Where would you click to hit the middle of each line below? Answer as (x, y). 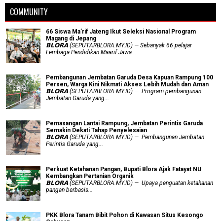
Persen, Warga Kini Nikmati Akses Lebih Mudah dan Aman (127, 84)
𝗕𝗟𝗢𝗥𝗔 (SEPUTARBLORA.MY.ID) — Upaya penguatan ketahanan (129, 183)
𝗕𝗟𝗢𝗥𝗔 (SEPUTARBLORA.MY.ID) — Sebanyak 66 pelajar (119, 45)
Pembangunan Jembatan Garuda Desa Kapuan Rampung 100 (129, 77)
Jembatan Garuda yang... (77, 98)
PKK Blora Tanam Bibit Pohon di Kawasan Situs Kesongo (125, 215)
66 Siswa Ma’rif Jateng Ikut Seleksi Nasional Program (121, 31)
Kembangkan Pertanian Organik (90, 176)
